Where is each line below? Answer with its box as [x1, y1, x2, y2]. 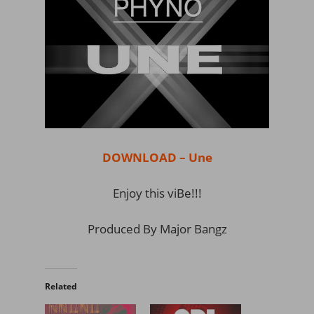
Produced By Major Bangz [87, 220, 227, 237]
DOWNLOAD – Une [102, 149, 212, 165]
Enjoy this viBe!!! [112, 184, 202, 201]
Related [45, 280, 77, 292]
